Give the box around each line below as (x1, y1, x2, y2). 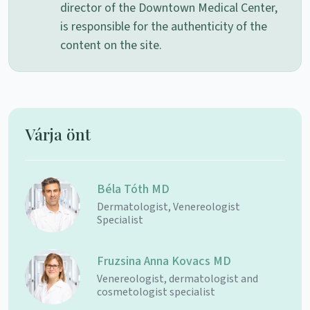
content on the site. (60, 36, 162, 54)
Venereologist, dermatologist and (97, 271, 258, 287)
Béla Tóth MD (97, 181, 170, 199)
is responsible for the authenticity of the (60, 17, 267, 35)
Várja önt (25, 122, 91, 145)
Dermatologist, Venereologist (97, 199, 240, 215)
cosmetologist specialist (97, 284, 215, 300)
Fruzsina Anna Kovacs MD (97, 253, 231, 271)
